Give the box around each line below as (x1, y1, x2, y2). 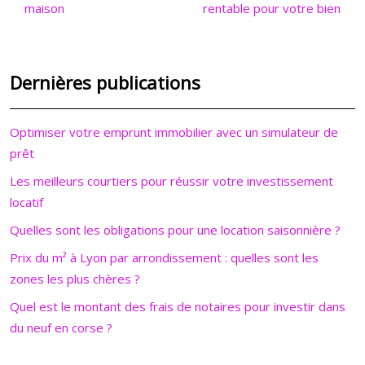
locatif (10, 194, 43, 210)
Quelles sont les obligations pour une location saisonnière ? (10, 222, 341, 238)
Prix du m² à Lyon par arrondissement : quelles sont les (10, 249, 319, 266)
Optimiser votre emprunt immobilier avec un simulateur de (10, 124, 338, 140)
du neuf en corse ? (10, 319, 112, 336)
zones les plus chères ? (10, 270, 140, 287)
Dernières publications (10, 70, 200, 95)
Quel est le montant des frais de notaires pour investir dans (10, 298, 345, 314)
